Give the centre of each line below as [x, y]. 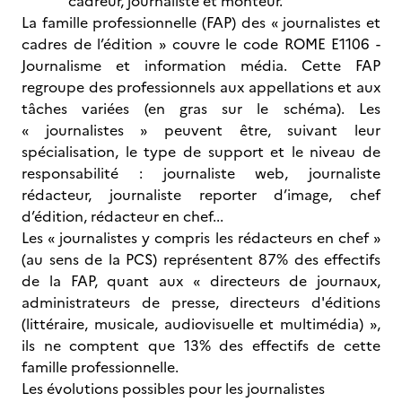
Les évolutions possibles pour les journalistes [173, 389]
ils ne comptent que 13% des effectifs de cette [201, 345]
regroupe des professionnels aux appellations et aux [201, 87]
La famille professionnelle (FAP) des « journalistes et [201, 22]
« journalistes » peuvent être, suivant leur [201, 130]
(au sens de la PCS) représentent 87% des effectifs [201, 259]
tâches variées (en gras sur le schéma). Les [201, 109]
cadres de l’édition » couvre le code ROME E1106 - [201, 44]
